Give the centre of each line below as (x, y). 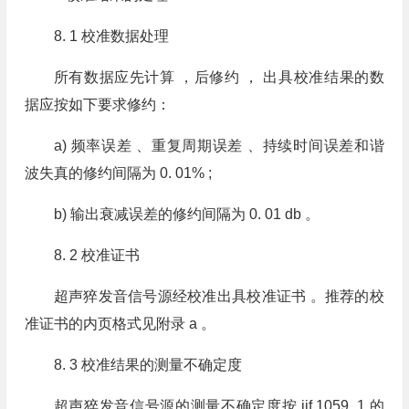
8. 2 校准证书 (96, 255)
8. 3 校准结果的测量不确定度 (147, 365)
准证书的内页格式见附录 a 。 (120, 324)
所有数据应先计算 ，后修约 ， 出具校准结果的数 (219, 77)
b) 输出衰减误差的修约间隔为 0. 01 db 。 (186, 214)
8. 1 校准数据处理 (111, 36)
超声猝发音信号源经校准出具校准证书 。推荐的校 (219, 296)
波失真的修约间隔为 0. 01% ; (118, 173)
